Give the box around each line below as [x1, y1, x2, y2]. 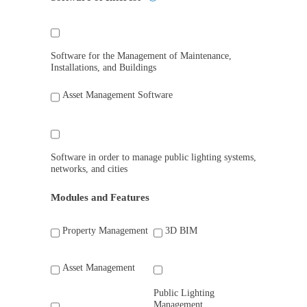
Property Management [62, 225, 148, 236]
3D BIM [165, 225, 197, 236]
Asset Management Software [62, 90, 173, 101]
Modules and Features [51, 192, 149, 203]
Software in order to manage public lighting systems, [51, 152, 256, 162]
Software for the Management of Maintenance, [51, 51, 232, 61]
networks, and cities [51, 164, 127, 174]
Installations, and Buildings [51, 62, 156, 73]
